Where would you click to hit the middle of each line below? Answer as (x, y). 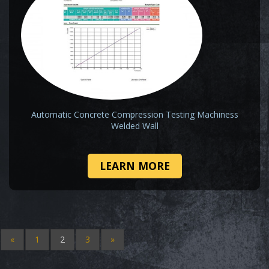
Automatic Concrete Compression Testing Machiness (134, 114)
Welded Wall (134, 125)
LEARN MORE (134, 165)
